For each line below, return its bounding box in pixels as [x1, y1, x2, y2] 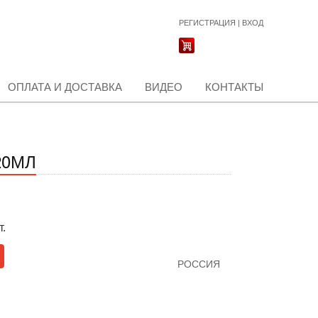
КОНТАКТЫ [205, 81, 263, 93]
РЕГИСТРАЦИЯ [179, 18, 236, 27]
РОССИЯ [177, 258, 220, 270]
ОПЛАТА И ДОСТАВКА [8, 81, 122, 93]
